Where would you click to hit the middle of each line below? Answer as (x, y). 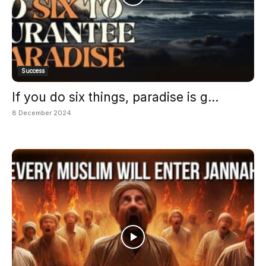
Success (33, 71)
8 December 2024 (42, 113)
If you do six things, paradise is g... (115, 97)
